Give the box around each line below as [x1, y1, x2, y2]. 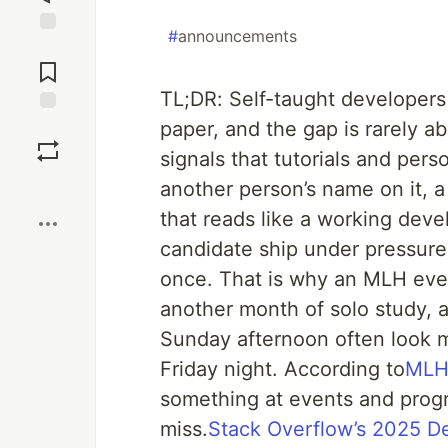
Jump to [21, 38, 75, 56]
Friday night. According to [160, 357, 405, 381]
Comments [13, 55, 83, 73]
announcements [178, 26, 297, 46]
